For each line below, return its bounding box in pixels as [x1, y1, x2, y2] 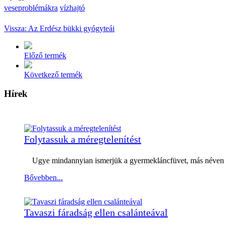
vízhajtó [60, 3, 85, 12]
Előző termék [24, 51, 66, 60]
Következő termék [24, 70, 82, 79]
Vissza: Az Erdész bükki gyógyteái [4, 24, 115, 33]
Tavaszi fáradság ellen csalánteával [24, 207, 168, 218]
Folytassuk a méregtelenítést [24, 134, 141, 145]
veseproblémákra [4, 3, 58, 12]
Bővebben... [24, 173, 63, 182]
